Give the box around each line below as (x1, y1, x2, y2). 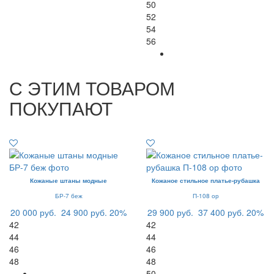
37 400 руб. (198, 206, 244, 219)
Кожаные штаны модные (30, 176, 107, 185)
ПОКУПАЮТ (9, 95, 113, 122)
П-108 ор (192, 191, 219, 201)
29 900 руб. (147, 206, 193, 219)
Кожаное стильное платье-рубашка (151, 176, 260, 185)
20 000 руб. (10, 206, 56, 219)
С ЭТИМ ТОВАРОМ (9, 75, 175, 102)
